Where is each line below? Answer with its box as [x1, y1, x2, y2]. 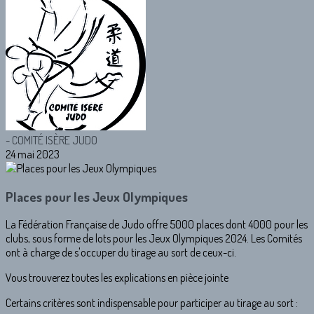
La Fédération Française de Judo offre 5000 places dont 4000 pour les [6, 217, 308, 232]
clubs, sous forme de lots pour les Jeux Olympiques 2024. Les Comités [6, 231, 302, 246]
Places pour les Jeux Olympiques [6, 188, 188, 205]
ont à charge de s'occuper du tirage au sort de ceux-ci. [6, 245, 236, 260]
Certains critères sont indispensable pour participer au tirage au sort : [6, 296, 298, 310]
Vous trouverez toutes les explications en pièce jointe [6, 271, 228, 285]
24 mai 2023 [6, 147, 60, 161]
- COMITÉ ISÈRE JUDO [6, 133, 97, 147]
